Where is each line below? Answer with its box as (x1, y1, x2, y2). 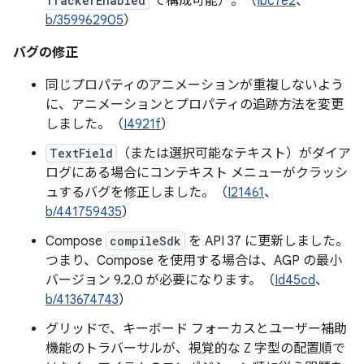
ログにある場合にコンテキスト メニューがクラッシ (45, 165, 348, 181)
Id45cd (275, 272, 315, 288)
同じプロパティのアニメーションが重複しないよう (45, 77, 344, 93)
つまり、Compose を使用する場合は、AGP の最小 (45, 253, 342, 269)
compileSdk (110, 233, 181, 249)
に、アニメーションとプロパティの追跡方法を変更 (45, 97, 344, 113)
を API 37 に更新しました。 (185, 233, 349, 249)
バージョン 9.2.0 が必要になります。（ (45, 272, 275, 288)
